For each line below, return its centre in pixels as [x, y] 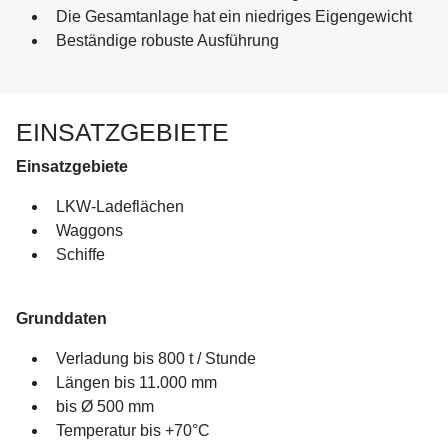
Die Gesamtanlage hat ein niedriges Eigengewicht [234, 16]
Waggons [89, 230]
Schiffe [80, 254]
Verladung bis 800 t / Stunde [156, 358]
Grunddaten [61, 318]
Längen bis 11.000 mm [136, 382]
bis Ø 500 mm [105, 406]
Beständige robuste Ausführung [167, 40]
